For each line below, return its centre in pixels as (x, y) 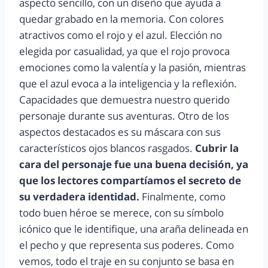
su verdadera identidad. (79, 197)
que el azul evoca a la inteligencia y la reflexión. (128, 84)
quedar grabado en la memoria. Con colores (121, 19)
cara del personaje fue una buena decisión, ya (134, 165)
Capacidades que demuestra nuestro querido (124, 100)
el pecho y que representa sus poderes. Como (127, 245)
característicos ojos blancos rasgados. (107, 148)
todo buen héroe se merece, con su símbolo (121, 213)
